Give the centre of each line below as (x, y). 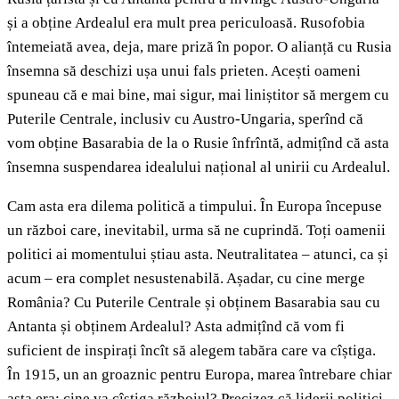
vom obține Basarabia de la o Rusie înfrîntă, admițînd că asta (198, 143)
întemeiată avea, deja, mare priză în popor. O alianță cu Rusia (199, 47)
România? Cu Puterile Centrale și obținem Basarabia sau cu (194, 303)
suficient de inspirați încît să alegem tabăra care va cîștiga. (191, 351)
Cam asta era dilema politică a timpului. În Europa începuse (195, 207)
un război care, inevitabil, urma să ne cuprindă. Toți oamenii (196, 231)
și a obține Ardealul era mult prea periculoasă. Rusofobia (186, 23)
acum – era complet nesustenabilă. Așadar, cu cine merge (186, 279)
